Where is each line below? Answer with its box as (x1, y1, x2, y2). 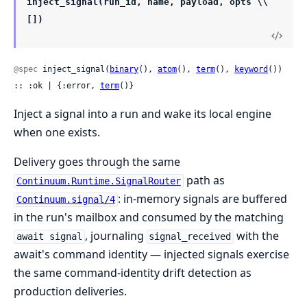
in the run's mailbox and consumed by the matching (14, 210, 284, 225)
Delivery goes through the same (14, 154, 180, 170)
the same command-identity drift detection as (14, 265, 251, 281)
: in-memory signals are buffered (117, 191, 287, 207)
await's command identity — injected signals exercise (14, 247, 289, 262)
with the (234, 228, 280, 244)
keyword (234, 64, 268, 75)
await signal (16, 231, 82, 243)
